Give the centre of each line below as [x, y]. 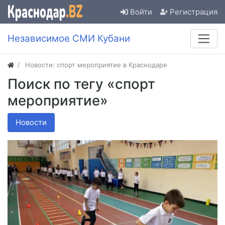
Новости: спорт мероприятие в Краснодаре [96, 65]
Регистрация [194, 12]
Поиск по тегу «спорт [81, 84]
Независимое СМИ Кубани [69, 39]
